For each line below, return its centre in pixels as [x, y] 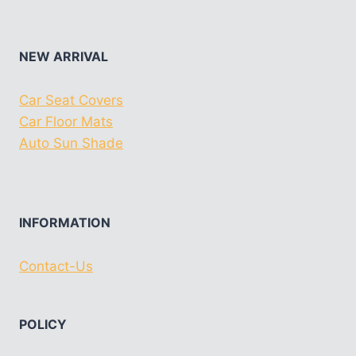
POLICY [43, 324]
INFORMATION [65, 222]
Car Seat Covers [71, 100]
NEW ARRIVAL [64, 56]
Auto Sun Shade [71, 143]
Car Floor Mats [66, 122]
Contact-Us [56, 266]
